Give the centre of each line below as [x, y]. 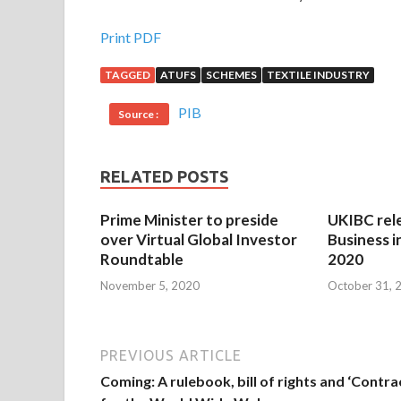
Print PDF [131, 38]
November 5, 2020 [150, 285]
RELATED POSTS [164, 177]
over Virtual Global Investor [199, 240]
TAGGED [128, 75]
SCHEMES [231, 75]
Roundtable [142, 260]
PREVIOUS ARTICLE [171, 355]
